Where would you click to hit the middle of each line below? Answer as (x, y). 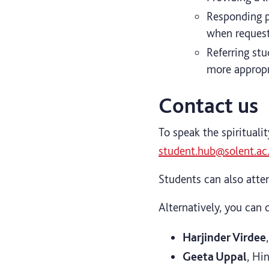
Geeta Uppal (215, 256)
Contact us (208, 105)
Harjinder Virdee (224, 237)
